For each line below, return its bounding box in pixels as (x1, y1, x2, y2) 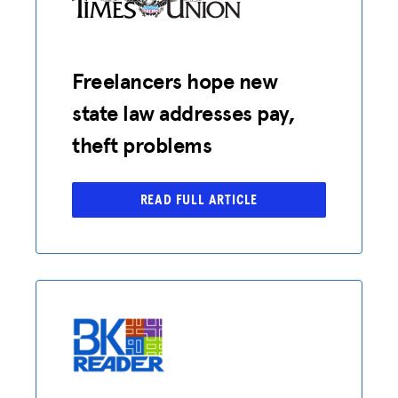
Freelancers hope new (72, 65, 278, 97)
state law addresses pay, (72, 97, 296, 129)
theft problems (72, 129, 212, 161)
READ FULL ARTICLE (139, 192, 259, 207)
